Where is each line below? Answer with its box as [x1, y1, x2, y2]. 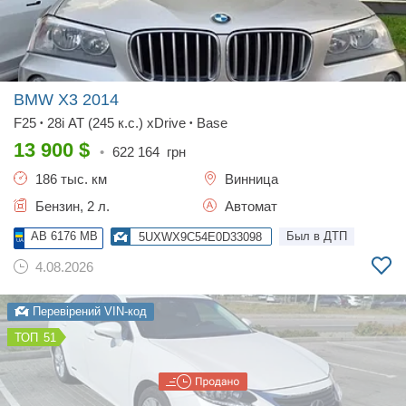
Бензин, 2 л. [32, 198, 110, 214]
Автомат [221, 198, 277, 214]
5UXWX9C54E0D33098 [139, 230, 262, 244]
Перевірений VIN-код [29, 304, 147, 318]
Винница [221, 171, 278, 187]
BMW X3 [14, 91, 82, 109]
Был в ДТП [286, 229, 347, 243]
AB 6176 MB [31, 229, 98, 243]
